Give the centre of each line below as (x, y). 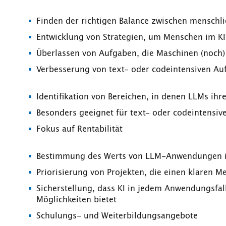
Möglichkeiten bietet (76, 200)
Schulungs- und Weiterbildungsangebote (117, 216)
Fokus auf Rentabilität (79, 129)
